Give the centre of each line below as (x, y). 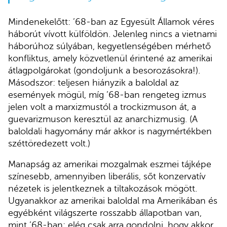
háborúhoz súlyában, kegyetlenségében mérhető (109, 46)
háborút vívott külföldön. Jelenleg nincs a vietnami (112, 34)
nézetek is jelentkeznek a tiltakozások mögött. (103, 189)
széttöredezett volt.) (49, 143)
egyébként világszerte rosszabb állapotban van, (105, 213)
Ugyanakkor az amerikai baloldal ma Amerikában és (113, 201)
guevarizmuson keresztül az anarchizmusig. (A (103, 119)
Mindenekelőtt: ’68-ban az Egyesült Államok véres (111, 22)
